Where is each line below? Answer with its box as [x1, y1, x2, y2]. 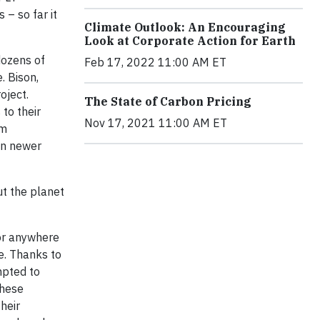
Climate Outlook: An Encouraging [84, 19, 286, 34]
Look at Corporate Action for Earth [84, 33, 296, 48]
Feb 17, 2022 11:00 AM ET [84, 54, 226, 69]
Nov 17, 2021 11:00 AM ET [84, 115, 227, 130]
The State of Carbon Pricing [84, 94, 251, 109]
